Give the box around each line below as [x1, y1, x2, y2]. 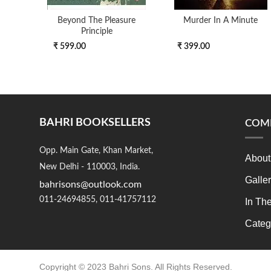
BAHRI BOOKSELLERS [39, 117, 151, 128]
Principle [80, 27, 113, 36]
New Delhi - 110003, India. [39, 162, 140, 171]
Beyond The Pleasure [57, 16, 135, 25]
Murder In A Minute [183, 16, 258, 25]
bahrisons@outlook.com [39, 179, 142, 189]
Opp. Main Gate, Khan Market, [39, 146, 153, 155]
